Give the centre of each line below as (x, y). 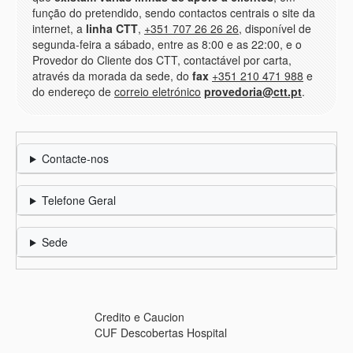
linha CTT (112, 28)
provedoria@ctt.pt (253, 91)
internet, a (59, 28)
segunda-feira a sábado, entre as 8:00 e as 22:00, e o (167, 44)
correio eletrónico (158, 91)
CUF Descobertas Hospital (161, 333)
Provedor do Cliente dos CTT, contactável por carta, (162, 59)
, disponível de (275, 28)
